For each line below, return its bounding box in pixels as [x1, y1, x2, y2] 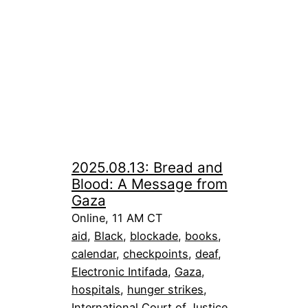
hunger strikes [127, 282, 203, 296]
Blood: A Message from [71, 175, 228, 192]
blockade [130, 228, 178, 243]
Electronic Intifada [71, 264, 168, 278]
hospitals [71, 282, 120, 296]
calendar [71, 246, 116, 261]
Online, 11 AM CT [71, 210, 162, 225]
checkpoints [123, 246, 188, 261]
